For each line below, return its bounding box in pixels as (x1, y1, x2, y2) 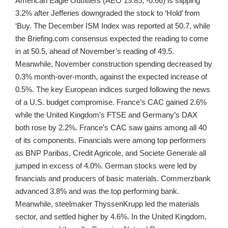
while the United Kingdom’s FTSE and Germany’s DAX (15, 110, 197, 120)
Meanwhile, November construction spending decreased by (15, 60, 212, 69)
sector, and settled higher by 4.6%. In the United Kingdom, (15, 212, 207, 221)
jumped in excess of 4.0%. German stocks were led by (15, 161, 197, 170)
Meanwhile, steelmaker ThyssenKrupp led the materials (15, 199, 199, 209)
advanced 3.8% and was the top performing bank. (15, 187, 179, 196)
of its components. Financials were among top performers (15, 136, 206, 145)
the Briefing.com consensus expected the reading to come (15, 34, 208, 43)
